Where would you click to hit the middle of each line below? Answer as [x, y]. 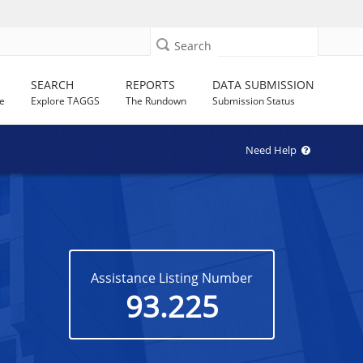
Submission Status [254, 101]
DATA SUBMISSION [264, 85]
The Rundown [156, 101]
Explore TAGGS [66, 101]
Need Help [274, 150]
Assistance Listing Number [172, 278]
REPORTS [151, 85]
